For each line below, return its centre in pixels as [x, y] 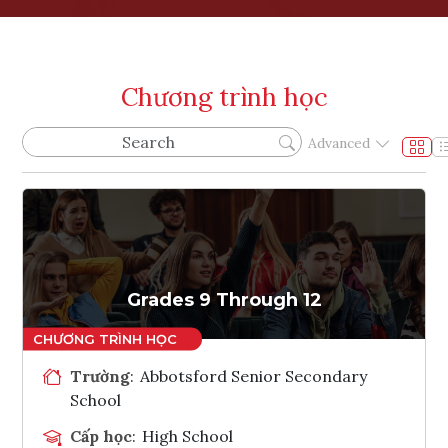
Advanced [339, 143]
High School [188, 435]
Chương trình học [224, 96]
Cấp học [101, 435]
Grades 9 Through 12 [224, 299]
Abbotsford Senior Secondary [254, 375]
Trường [100, 375]
